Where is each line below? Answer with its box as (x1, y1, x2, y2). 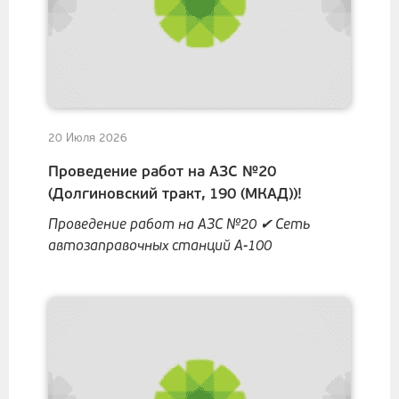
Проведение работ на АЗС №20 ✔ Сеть (48, 218, 310, 232)
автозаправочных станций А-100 (48, 240, 272, 254)
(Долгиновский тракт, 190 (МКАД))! (48, 187, 302, 202)
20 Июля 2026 (48, 133, 127, 144)
